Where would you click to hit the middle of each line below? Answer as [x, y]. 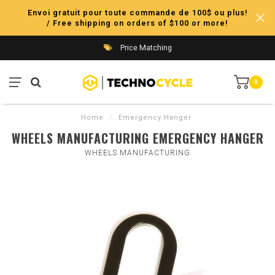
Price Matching [145, 48]
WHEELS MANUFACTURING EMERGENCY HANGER [137, 138]
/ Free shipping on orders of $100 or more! [137, 23]
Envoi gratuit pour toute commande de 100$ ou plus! [137, 13]
